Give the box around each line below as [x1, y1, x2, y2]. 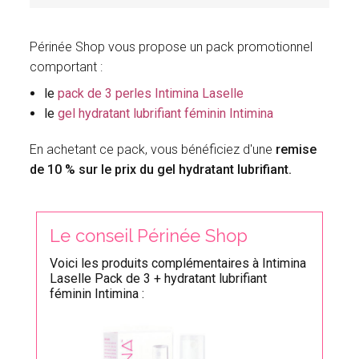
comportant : [30, 58, 103, 75]
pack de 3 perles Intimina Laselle [58, 85, 244, 101]
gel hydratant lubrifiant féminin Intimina [58, 105, 273, 121]
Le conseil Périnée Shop [49, 224, 248, 246]
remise [276, 141, 317, 157]
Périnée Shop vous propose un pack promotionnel [30, 38, 313, 54]
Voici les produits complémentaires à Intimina [49, 255, 306, 271]
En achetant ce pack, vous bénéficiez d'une [30, 141, 276, 157]
